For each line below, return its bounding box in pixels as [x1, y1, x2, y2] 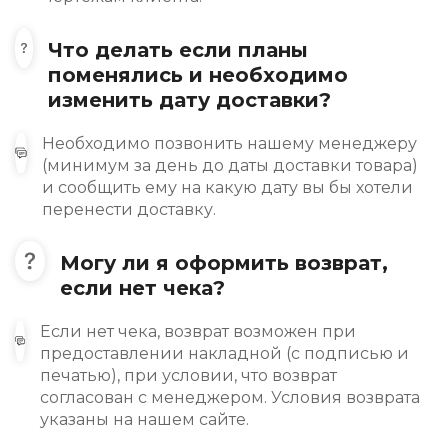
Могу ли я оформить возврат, [59, 251, 388, 276]
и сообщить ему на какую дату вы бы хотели [41, 178, 413, 198]
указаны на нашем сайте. [39, 410, 249, 430]
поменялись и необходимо [48, 63, 349, 88]
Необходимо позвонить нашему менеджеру [41, 134, 417, 154]
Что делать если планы [48, 38, 309, 63]
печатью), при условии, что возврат [39, 366, 337, 386]
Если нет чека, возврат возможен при [39, 322, 356, 342]
